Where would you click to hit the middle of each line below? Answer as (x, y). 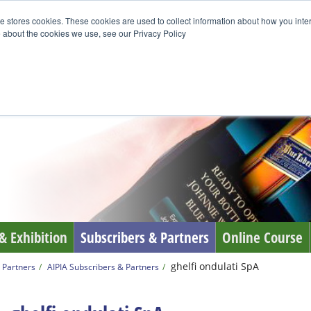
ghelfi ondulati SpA (215, 266)
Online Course (262, 237)
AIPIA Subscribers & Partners (103, 267)
